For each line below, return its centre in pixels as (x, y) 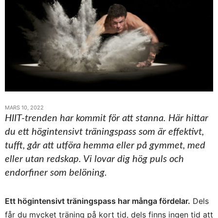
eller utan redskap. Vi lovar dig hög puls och (94, 159)
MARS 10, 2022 (24, 107)
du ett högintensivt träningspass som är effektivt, (104, 132)
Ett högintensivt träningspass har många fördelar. (98, 201)
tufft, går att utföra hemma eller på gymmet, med (105, 145)
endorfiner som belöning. (56, 173)
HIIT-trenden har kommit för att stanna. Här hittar (107, 118)
